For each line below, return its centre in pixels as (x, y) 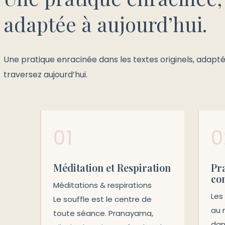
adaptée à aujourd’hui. (105, 24)
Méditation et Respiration (112, 167)
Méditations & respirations (102, 185)
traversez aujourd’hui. (45, 74)
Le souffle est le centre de (102, 199)
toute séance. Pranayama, (103, 213)
